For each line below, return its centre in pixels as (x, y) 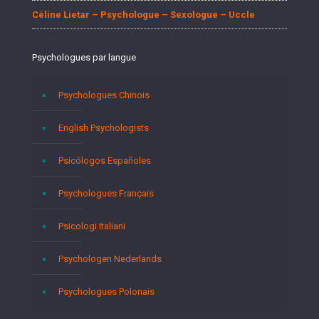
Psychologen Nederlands (110, 259)
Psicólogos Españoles (105, 161)
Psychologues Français (106, 193)
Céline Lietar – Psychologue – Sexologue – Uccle (143, 15)
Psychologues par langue (84, 57)
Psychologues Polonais (106, 292)
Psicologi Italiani (92, 226)
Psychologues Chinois (104, 95)
